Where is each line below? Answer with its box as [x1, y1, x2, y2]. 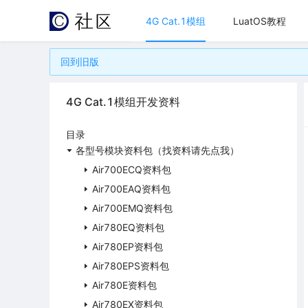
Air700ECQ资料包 [92, 164, 171, 175]
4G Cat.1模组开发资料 [66, 95, 180, 109]
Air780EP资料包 [92, 241, 163, 252]
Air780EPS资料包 [92, 260, 169, 272]
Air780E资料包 [92, 279, 157, 291]
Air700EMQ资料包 [92, 202, 173, 214]
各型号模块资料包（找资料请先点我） [76, 144, 239, 156]
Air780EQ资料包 [92, 221, 164, 233]
